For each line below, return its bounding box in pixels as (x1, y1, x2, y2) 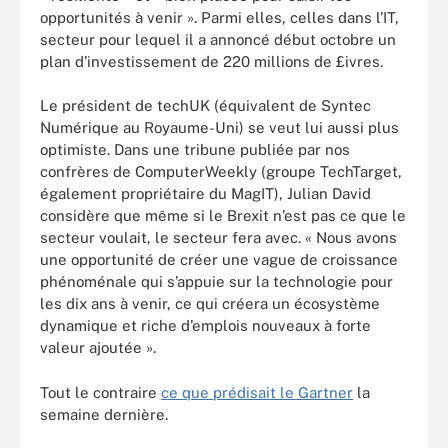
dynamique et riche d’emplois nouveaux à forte (40, 317, 371, 334)
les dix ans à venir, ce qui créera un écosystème (40, 295, 380, 312)
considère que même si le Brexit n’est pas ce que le (40, 207, 406, 224)
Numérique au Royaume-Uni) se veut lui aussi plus (40, 119, 399, 136)
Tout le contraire (40, 383, 161, 401)
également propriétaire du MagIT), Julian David (40, 185, 371, 202)
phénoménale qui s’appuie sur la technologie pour (40, 273, 393, 290)
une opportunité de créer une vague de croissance (40, 251, 398, 268)
